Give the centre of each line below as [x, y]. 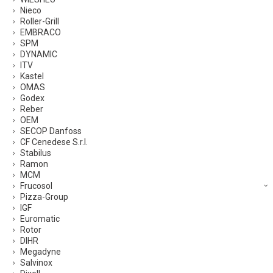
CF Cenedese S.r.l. [54, 142]
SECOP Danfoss [51, 131]
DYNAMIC [39, 55]
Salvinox [36, 263]
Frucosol [36, 186]
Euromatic [40, 219]
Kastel [32, 76]
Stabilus [36, 153]
